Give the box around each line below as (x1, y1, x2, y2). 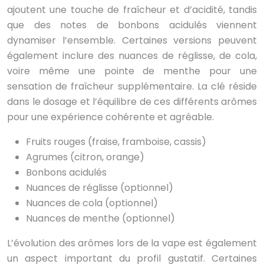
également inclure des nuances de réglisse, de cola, (7, 49, 257, 63)
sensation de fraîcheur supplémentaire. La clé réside (7, 80, 257, 94)
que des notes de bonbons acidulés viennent (7, 18, 257, 32)
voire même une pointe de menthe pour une (7, 64, 257, 78)
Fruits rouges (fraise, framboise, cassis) (26, 135, 206, 149)
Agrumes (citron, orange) (26, 150, 144, 164)
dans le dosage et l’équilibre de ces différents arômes (7, 95, 257, 109)
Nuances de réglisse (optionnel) (26, 181, 173, 195)
